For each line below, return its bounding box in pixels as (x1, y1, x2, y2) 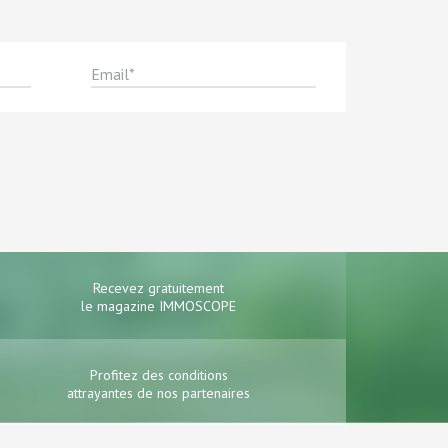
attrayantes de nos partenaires (67, 383, 250, 402)
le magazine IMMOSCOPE (81, 296, 236, 315)
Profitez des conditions (89, 365, 228, 384)
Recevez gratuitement (93, 278, 224, 297)
